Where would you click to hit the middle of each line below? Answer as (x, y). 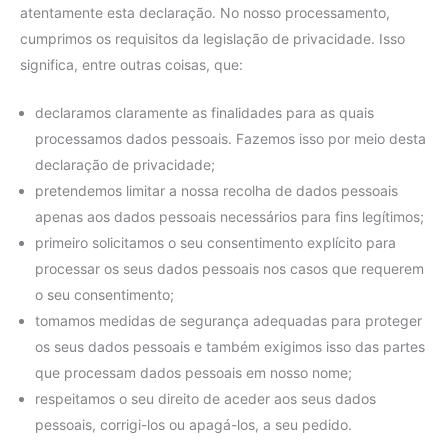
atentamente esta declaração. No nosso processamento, (205, 12)
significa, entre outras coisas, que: (131, 64)
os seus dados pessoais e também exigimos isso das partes (230, 346)
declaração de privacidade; (125, 164)
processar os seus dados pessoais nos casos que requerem (229, 268)
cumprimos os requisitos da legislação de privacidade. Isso (212, 38)
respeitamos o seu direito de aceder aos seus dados (205, 398)
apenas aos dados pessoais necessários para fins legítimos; (229, 216)
